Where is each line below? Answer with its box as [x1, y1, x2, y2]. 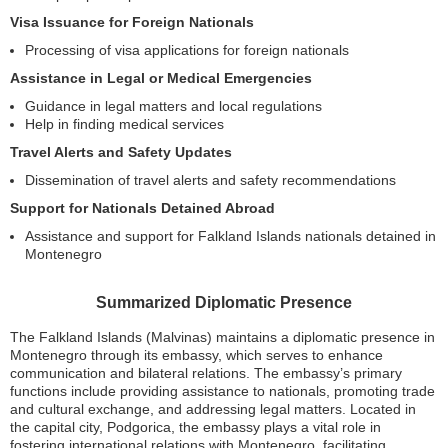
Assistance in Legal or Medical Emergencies [10, 70, 312, 86]
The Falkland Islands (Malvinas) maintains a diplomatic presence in [10, 329, 435, 345]
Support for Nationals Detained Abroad [10, 200, 275, 216]
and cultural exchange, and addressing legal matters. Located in [10, 401, 416, 417]
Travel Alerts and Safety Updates [10, 144, 232, 160]
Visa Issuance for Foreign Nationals [10, 14, 254, 30]
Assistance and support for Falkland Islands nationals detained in [25, 228, 436, 244]
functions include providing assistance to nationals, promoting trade [10, 383, 435, 399]
